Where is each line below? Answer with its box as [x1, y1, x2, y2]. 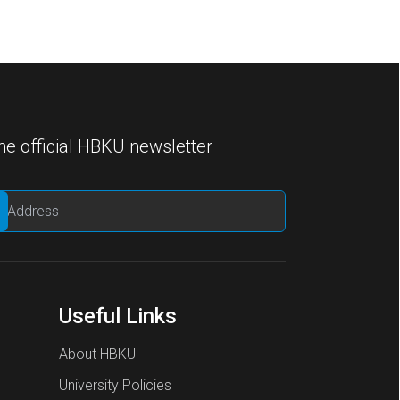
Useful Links [58, 304, 177, 329]
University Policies [58, 377, 171, 394]
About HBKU [58, 346, 136, 362]
